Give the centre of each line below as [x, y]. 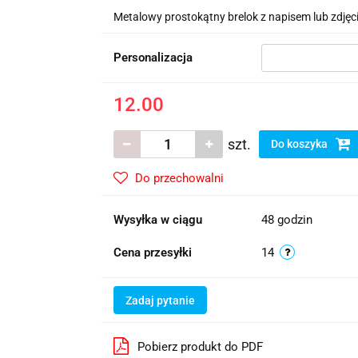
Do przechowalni [179, 178]
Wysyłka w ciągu [157, 220]
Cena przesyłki [152, 253]
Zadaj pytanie [160, 300]
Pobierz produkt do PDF [200, 347]
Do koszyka [300, 144]
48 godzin [286, 220]
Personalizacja [153, 58]
